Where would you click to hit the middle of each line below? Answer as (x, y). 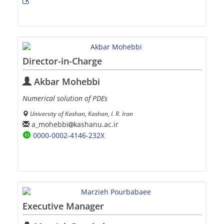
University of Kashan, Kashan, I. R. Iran (81, 114)
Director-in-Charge (62, 61)
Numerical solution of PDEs (65, 98)
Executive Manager (63, 206)
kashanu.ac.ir (96, 124)
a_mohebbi (49, 124)
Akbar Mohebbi (66, 82)
